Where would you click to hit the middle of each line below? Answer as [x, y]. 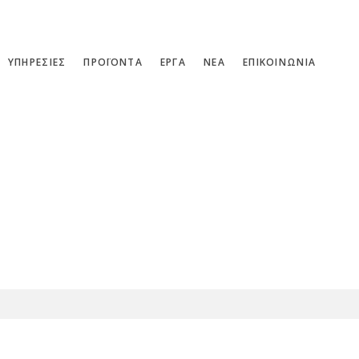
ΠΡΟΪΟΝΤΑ [113, 62]
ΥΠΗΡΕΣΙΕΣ [37, 62]
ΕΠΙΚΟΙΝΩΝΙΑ [279, 62]
